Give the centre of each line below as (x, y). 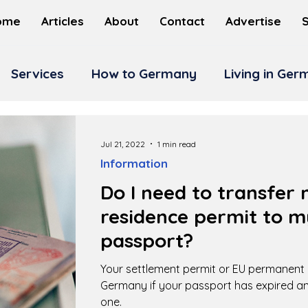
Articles (63, 21)
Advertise (253, 21)
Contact (182, 21)
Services (37, 74)
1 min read (177, 144)
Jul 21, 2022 (123, 144)
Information (134, 163)
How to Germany (144, 74)
